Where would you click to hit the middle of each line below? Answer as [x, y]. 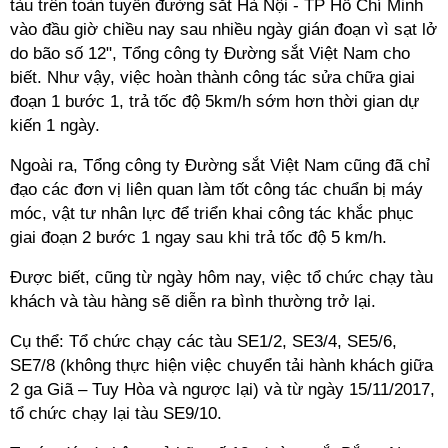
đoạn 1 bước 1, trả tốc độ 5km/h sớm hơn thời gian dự [214, 101]
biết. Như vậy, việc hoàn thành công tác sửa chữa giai [212, 77]
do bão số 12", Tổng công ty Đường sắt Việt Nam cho [210, 53]
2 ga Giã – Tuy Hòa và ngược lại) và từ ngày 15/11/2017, [222, 389]
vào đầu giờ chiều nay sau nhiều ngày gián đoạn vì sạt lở [223, 29]
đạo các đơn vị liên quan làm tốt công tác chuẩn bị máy [216, 189]
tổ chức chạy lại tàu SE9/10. [116, 413]
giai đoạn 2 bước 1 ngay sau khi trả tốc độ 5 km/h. [198, 237]
